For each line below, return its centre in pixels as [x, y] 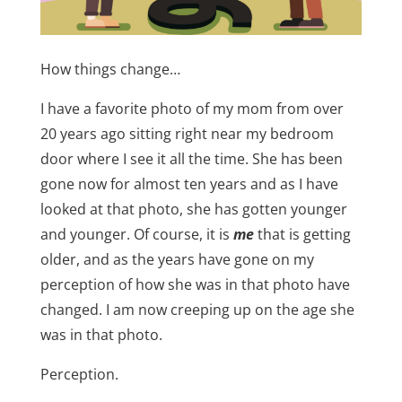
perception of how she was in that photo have [195, 284]
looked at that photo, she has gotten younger [193, 209]
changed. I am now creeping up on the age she [197, 309]
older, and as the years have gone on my [177, 259]
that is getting [302, 234]
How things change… [110, 69]
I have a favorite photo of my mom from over [192, 108]
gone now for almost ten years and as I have [189, 184]
